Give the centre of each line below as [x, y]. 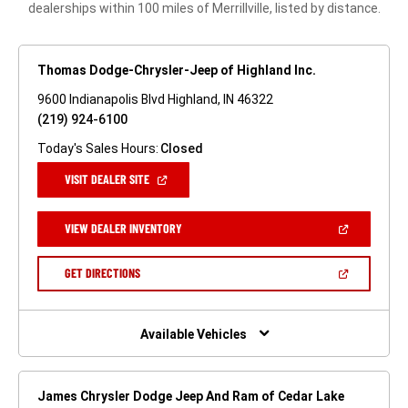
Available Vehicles [193, 334]
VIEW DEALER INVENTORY [123, 229]
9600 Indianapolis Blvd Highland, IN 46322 [155, 100]
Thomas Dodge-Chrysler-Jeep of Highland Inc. [177, 71]
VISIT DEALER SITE [107, 179]
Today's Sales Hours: [98, 149]
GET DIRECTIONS [102, 273]
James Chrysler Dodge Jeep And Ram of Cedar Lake [191, 396]
